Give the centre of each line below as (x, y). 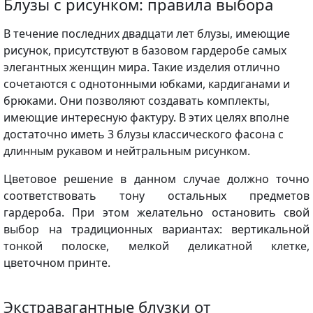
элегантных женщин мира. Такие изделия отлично (142, 67)
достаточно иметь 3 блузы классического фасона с (144, 134)
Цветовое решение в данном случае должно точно (156, 179)
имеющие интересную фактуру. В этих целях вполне (146, 117)
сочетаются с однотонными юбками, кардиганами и (147, 83)
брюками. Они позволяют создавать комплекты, (137, 100)
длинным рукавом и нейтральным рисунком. (127, 151)
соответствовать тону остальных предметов (156, 195)
